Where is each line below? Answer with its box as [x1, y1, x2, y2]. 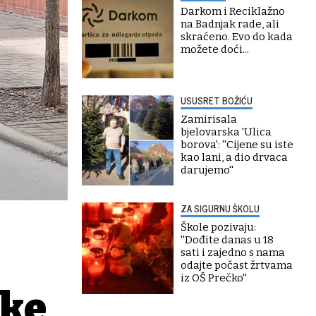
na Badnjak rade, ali [181, 18, 279, 30]
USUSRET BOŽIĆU [181, 93, 253, 108]
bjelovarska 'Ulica [181, 126, 272, 138]
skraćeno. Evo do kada [181, 30, 293, 43]
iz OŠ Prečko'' [181, 272, 247, 284]
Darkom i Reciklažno [181, 5, 285, 18]
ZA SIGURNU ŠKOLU [181, 201, 260, 216]
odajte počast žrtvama [181, 259, 293, 272]
